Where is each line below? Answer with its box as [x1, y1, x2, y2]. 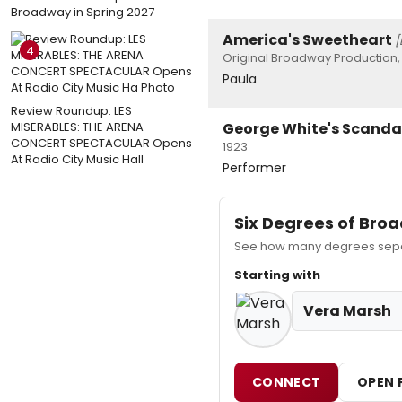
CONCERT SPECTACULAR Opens [11, 134, 192, 152]
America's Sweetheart [223, 30, 392, 51]
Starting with [234, 267, 320, 284]
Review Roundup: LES [11, 101, 132, 119]
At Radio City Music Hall [11, 150, 144, 168]
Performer [223, 159, 286, 178]
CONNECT [252, 373, 321, 392]
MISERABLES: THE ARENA [11, 118, 144, 135]
